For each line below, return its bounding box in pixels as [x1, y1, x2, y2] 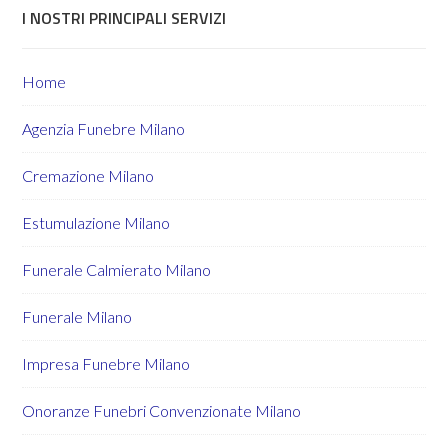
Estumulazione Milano [22, 213, 171, 232]
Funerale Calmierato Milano [22, 260, 212, 279]
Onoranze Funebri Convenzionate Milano [22, 401, 302, 420]
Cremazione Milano [22, 166, 155, 185]
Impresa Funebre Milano [22, 354, 191, 373]
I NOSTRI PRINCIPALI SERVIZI [22, 6, 227, 30]
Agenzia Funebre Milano [22, 119, 186, 138]
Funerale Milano [22, 307, 133, 326]
